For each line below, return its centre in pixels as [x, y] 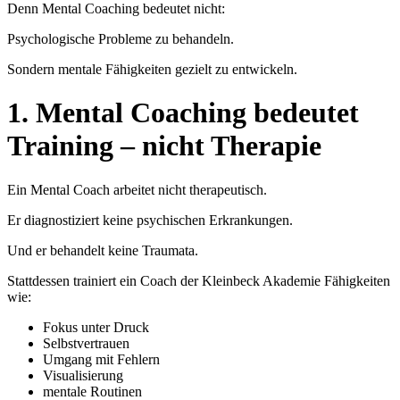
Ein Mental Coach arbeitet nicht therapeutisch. [137, 189]
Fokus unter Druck [96, 327]
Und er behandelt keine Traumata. [103, 250]
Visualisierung [83, 375]
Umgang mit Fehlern [101, 359]
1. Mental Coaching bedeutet [183, 113]
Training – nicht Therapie [164, 146]
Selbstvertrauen [86, 343]
